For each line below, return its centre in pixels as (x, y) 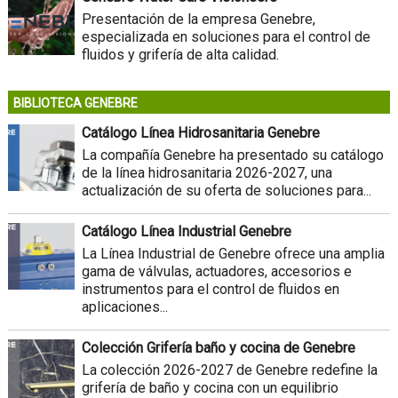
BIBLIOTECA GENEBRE (75, 103)
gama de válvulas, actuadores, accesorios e (216, 271)
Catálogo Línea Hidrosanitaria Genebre (200, 132)
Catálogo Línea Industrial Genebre (186, 231)
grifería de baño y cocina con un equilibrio (210, 387)
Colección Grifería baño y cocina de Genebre (218, 347)
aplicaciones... (124, 306)
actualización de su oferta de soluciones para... (226, 190)
